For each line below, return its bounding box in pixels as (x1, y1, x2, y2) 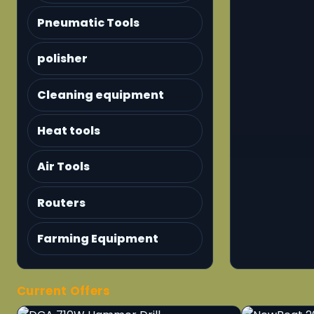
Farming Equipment (37, 230, 159, 247)
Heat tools (37, 122, 101, 139)
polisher (37, 50, 88, 67)
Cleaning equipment (37, 86, 165, 103)
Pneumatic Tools (37, 15, 140, 32)
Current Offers (17, 282, 111, 299)
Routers (37, 194, 86, 211)
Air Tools (37, 158, 90, 175)
